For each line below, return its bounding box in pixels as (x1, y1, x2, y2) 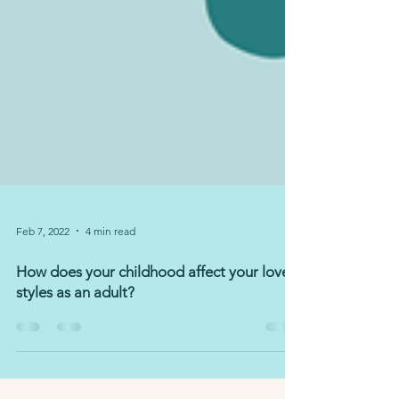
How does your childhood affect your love (16, 291, 289, 309)
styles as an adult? (16, 312, 134, 330)
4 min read (85, 252, 135, 266)
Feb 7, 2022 (16, 252, 69, 266)
